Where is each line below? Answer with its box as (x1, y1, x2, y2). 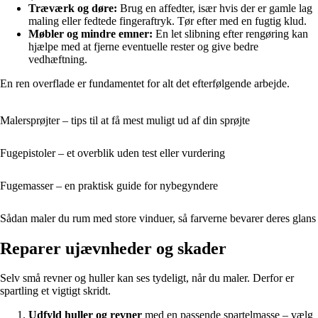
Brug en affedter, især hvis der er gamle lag (117, 1, 312, 14)
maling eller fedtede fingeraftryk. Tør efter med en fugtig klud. (28, 14, 307, 27)
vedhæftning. (28, 53, 87, 65)
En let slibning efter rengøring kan (153, 27, 308, 40)
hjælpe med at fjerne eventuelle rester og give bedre (28, 40, 258, 53)
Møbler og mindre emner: (28, 27, 153, 40)
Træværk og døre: (28, 1, 117, 14)
